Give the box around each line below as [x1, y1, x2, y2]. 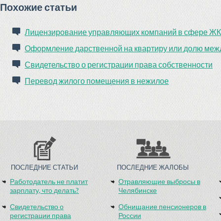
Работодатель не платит [10, 177, 88, 185]
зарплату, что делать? [10, 186, 79, 194]
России [118, 211, 141, 220]
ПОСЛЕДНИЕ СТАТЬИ [11, 163, 78, 171]
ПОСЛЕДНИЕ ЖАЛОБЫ [117, 163, 189, 171]
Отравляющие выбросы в [118, 177, 200, 185]
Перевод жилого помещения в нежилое [25, 76, 169, 85]
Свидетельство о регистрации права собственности [25, 60, 213, 69]
